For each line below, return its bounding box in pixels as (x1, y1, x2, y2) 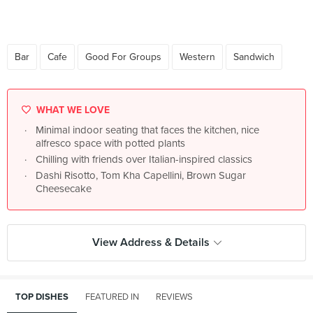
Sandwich (233, 51, 275, 63)
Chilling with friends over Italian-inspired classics (36, 153, 252, 166)
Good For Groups (85, 51, 161, 63)
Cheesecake (36, 182, 92, 195)
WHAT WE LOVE (34, 104, 110, 116)
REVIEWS (156, 291, 193, 303)
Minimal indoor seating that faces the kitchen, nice (36, 124, 259, 136)
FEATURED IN (85, 291, 139, 303)
